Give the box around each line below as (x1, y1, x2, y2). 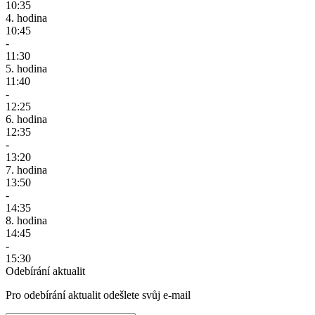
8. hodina (6, 214, 47, 226)
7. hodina (6, 163, 47, 176)
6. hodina (6, 112, 47, 125)
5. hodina (6, 62, 47, 75)
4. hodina (6, 11, 47, 24)
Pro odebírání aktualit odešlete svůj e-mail (6, 288, 191, 301)
